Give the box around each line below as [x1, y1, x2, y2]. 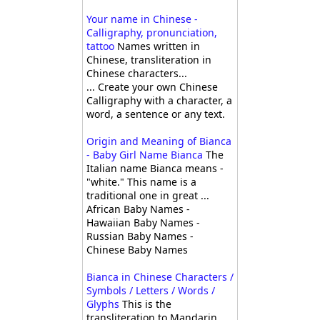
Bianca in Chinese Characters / [86, 270, 234, 284]
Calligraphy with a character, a [86, 94, 232, 108]
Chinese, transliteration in [86, 53, 211, 67]
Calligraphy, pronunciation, [86, 26, 217, 40]
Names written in [114, 39, 200, 54]
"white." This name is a [86, 175, 196, 189]
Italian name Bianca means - [86, 161, 224, 176]
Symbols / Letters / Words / [86, 284, 215, 298]
